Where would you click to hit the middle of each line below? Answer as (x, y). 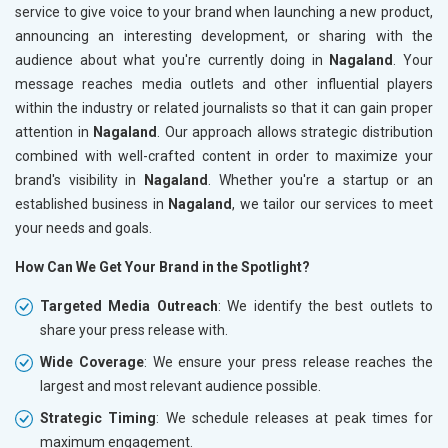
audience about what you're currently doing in (172, 60)
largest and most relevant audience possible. (180, 386)
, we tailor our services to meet (333, 204)
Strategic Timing (98, 418)
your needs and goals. (83, 228)
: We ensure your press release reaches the (288, 362)
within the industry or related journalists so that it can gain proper (224, 108)
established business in (92, 204)
